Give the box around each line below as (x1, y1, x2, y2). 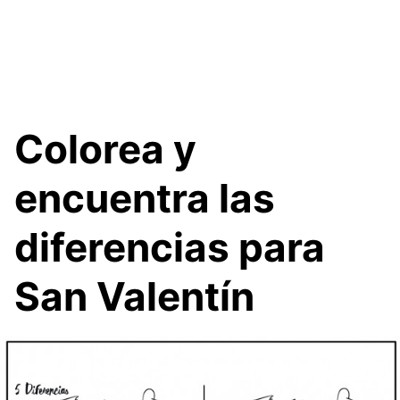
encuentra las (14, 173, 275, 222)
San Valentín (14, 271, 254, 321)
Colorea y (14, 124, 196, 173)
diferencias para (14, 222, 325, 271)
